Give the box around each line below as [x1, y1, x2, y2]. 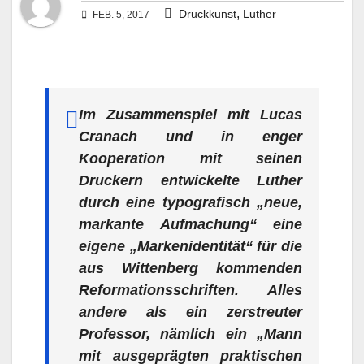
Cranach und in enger [79, 128, 302, 145]
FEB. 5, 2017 [90, 9, 149, 21]
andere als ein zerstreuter [79, 304, 302, 321]
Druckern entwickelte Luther [79, 172, 302, 189]
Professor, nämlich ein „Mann [79, 326, 302, 343]
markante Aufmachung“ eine [79, 216, 302, 233]
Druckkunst [179, 7, 236, 21]
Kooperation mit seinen [79, 150, 302, 167]
